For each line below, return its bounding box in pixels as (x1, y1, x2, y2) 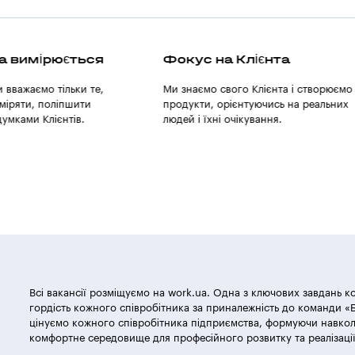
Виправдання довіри (177, 51, 327, 67)
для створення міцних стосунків (177, 98, 339, 109)
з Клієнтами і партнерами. (177, 113, 308, 124)
